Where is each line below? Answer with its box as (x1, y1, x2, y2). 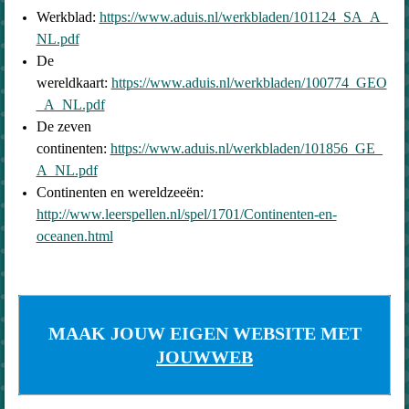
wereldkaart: (36, 74, 111, 90)
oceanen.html (36, 227, 113, 244)
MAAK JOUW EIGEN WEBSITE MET (47, 322, 362, 343)
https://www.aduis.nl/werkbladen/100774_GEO (110, 74, 387, 90)
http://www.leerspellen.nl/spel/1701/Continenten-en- (36, 205, 337, 222)
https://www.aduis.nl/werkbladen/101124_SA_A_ (99, 8, 388, 25)
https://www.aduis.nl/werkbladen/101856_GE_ (110, 140, 383, 156)
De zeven (36, 118, 91, 134)
